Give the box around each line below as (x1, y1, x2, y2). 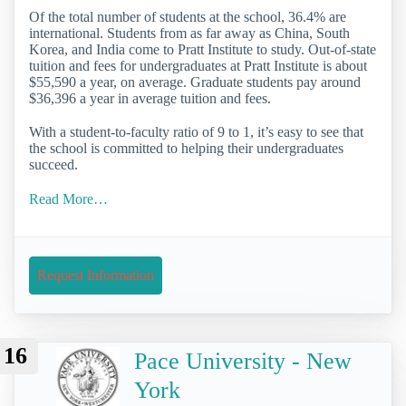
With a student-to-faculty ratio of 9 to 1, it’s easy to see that (29, 124, 363, 140)
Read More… (29, 190, 108, 207)
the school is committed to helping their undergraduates (29, 140, 343, 157)
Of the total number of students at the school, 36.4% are (29, 9, 346, 25)
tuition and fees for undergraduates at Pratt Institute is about (29, 58, 367, 74)
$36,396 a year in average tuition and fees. (29, 91, 271, 107)
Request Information (37, 266, 154, 283)
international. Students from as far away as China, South (29, 25, 350, 42)
